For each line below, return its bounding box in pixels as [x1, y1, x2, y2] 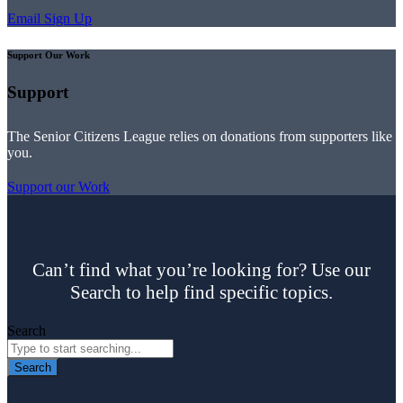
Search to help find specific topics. [70, 281, 333, 303]
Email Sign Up [7, 10, 92, 26]
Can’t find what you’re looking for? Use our [32, 258, 371, 281]
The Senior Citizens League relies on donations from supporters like [7, 128, 392, 144]
